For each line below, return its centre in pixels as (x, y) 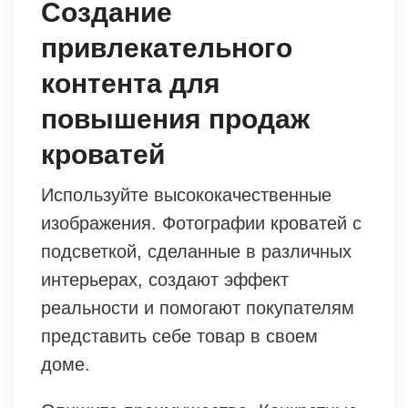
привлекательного (167, 47)
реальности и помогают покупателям (198, 307)
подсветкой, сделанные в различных (196, 251)
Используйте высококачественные (186, 194)
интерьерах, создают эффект (165, 279)
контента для (131, 83)
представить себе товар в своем (179, 336)
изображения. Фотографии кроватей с (201, 223)
